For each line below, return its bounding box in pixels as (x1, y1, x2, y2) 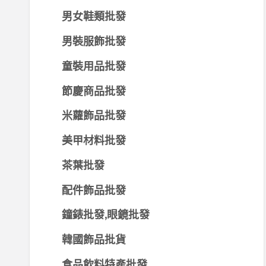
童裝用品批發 (61, 59, 126, 72)
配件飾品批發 (61, 183, 126, 197)
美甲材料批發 (61, 134, 126, 147)
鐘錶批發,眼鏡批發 (61, 208, 150, 221)
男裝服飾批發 (61, 34, 126, 47)
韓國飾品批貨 (61, 233, 126, 246)
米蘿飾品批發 (61, 109, 126, 122)
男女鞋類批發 (61, 9, 126, 23)
